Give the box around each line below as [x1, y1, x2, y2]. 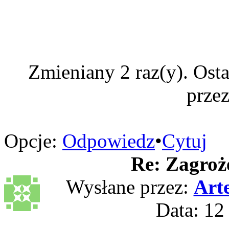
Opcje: [4, 130, 57, 152]
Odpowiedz [62, 130, 155, 152]
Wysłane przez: [65, 176, 194, 198]
